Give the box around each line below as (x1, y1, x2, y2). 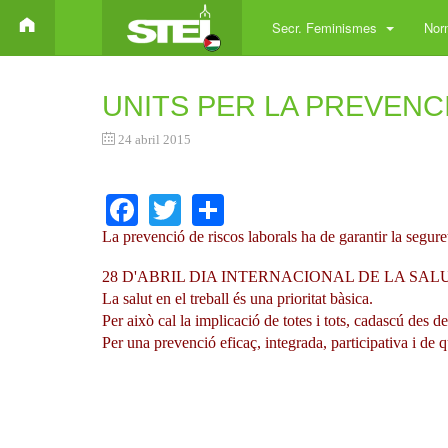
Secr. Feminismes (272, 18, 381, 37)
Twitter (181, 188, 274, 224)
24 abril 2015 (118, 132, 191, 147)
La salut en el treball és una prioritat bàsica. (102, 289, 373, 307)
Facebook (138, 188, 262, 224)
